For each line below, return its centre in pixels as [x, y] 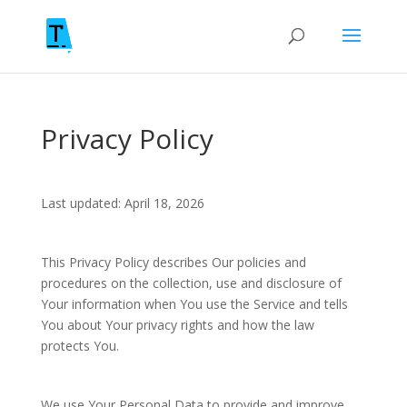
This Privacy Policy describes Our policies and [173, 262]
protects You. [79, 346]
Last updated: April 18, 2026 [122, 203]
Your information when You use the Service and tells [194, 304]
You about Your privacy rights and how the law [177, 325]
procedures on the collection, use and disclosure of [191, 283]
